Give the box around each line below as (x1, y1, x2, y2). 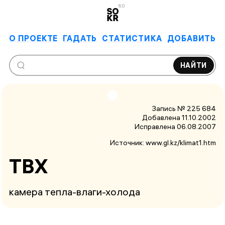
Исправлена (135, 122, 175, 131)
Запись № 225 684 (152, 103, 216, 113)
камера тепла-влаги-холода (9, 185, 140, 198)
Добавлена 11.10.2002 (142, 113, 216, 122)
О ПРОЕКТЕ (9, 33, 58, 43)
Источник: (110, 138, 146, 147)
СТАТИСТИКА (102, 33, 162, 43)
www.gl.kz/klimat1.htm (146, 138, 216, 147)
